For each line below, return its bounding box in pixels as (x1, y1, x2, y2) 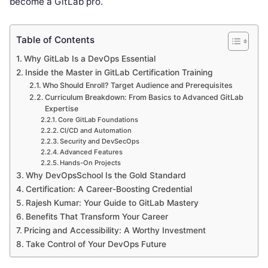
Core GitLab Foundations (58, 115, 139, 124)
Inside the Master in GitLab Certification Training (25, 68, 212, 77)
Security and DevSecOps (60, 137, 140, 145)
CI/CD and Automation (60, 126, 132, 135)
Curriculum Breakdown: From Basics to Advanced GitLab (45, 93, 244, 102)
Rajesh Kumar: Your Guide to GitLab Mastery (25, 198, 199, 208)
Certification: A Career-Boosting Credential (25, 184, 192, 194)
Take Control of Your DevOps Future (25, 239, 166, 249)
